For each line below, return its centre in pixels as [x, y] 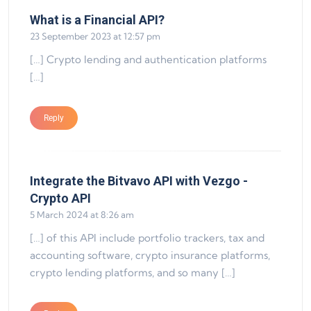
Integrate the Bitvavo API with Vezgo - [139, 180]
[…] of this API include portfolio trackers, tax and [147, 237]
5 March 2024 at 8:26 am [82, 214]
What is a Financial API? [97, 19]
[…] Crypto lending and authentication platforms [148, 59]
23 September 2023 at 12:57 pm [95, 36]
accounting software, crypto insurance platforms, [150, 255]
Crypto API [60, 198]
